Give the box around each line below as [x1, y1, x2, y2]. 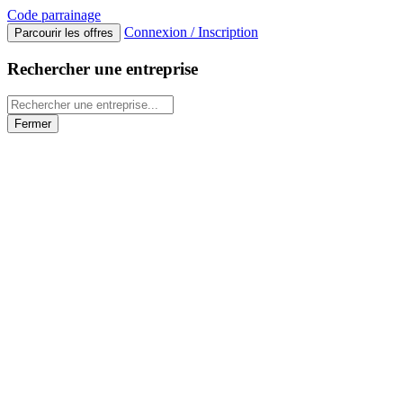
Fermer [14, 117, 51, 131]
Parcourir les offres [14, 26, 113, 40]
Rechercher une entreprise [7, 58, 198, 78]
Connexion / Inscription [124, 24, 258, 40]
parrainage [38, 7, 101, 22]
